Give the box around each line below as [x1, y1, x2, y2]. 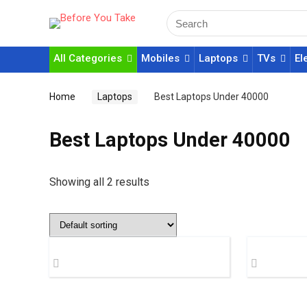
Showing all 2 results [49, 175, 149, 188]
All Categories [53, 52, 122, 64]
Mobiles [141, 52, 180, 64]
